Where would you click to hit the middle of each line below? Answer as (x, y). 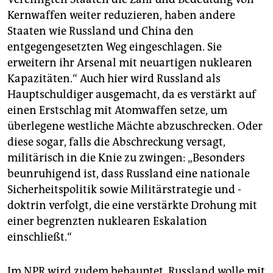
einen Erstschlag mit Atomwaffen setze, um (117, 111)
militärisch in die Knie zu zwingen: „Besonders (126, 158)
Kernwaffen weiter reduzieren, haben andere (121, 16)
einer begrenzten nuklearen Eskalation (107, 222)
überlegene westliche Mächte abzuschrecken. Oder (135, 126)
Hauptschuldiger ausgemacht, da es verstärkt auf (132, 95)
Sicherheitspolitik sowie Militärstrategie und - (124, 190)
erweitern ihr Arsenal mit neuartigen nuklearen (130, 63)
